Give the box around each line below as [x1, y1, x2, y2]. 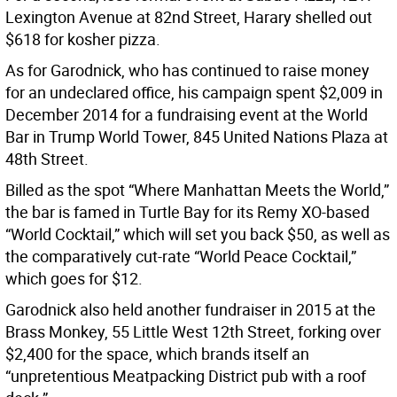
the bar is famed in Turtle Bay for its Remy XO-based [5, 201, 370, 223]
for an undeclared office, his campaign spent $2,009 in [5, 82, 383, 104]
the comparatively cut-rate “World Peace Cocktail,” [5, 245, 356, 268]
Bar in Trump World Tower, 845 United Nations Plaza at [5, 126, 388, 148]
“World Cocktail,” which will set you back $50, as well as [5, 223, 390, 245]
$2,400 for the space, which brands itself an [5, 343, 309, 365]
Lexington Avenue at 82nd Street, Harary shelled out [5, 6, 372, 28]
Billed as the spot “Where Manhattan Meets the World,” [5, 179, 389, 201]
